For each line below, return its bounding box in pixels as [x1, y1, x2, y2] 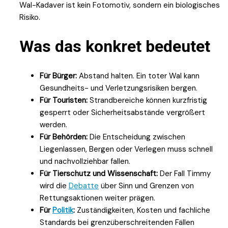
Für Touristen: [40, 95, 88, 105]
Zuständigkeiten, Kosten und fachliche [75, 205, 210, 215]
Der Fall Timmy [158, 168, 211, 179]
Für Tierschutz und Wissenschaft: [40, 168, 158, 179]
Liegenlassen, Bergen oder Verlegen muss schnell [40, 144, 213, 154]
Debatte [69, 180, 99, 191]
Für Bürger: [40, 70, 77, 81]
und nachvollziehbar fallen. [40, 156, 130, 166]
